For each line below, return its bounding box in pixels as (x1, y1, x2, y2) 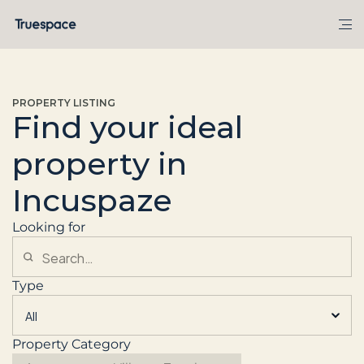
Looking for (12, 219, 85, 235)
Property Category (12, 336, 131, 352)
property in (12, 145, 187, 183)
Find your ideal (12, 108, 243, 146)
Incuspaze (12, 181, 172, 219)
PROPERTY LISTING (12, 97, 115, 109)
